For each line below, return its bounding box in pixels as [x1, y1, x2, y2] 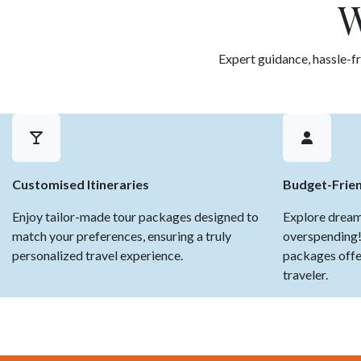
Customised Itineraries [12, 176, 149, 192]
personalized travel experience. [12, 247, 183, 263]
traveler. [283, 267, 330, 282]
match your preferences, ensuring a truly [12, 228, 231, 243]
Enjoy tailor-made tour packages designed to [12, 209, 259, 224]
